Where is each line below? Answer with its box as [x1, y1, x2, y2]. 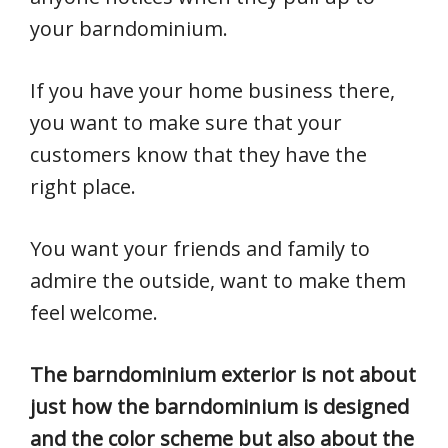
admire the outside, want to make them [30, 267, 406, 294]
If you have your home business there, [30, 77, 395, 104]
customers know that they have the [30, 141, 367, 168]
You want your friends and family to [30, 235, 370, 262]
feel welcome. [30, 299, 158, 326]
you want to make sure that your [30, 109, 342, 136]
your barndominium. [30, 15, 228, 42]
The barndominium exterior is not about [30, 361, 416, 388]
